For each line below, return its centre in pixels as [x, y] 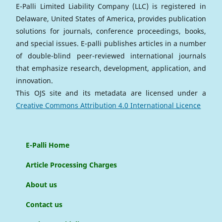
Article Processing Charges [72, 165]
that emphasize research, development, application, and [111, 68]
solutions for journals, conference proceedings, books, [111, 31]
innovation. [35, 81]
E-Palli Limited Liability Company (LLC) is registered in [111, 6]
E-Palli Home [48, 145]
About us [42, 185]
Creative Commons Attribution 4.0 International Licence [109, 106]
